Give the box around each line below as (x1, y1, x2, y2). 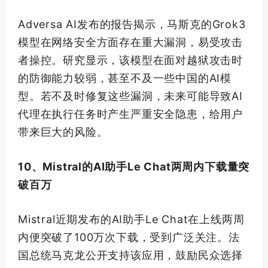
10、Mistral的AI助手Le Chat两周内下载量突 (18, 160, 250, 173)
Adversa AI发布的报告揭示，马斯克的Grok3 (18, 17, 246, 31)
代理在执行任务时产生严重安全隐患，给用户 (18, 107, 243, 120)
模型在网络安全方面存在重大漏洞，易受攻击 (18, 35, 243, 48)
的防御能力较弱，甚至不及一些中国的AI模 (18, 71, 232, 84)
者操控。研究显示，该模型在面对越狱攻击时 (18, 53, 243, 66)
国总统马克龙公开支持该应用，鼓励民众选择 (18, 248, 243, 261)
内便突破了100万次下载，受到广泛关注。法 (18, 230, 240, 243)
